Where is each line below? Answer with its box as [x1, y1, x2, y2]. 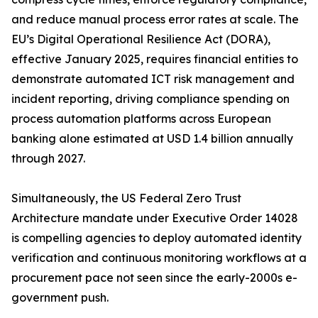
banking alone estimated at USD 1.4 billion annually [11, 131, 293, 146]
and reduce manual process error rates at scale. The [11, 12, 299, 27]
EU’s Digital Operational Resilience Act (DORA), [11, 32, 270, 47]
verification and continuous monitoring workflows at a [11, 251, 307, 265]
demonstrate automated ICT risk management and [11, 72, 295, 87]
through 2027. [11, 151, 85, 166]
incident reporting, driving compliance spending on [11, 92, 290, 106]
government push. [11, 290, 109, 305]
